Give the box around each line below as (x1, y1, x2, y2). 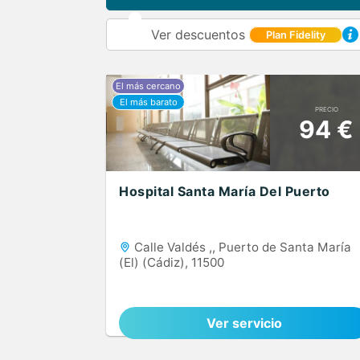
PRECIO (314, 104, 338, 113)
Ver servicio (207, 315, 282, 331)
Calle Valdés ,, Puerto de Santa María (131, 239, 351, 255)
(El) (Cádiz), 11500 (119, 255, 224, 270)
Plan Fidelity (266, 29, 325, 42)
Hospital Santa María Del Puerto (119, 183, 330, 199)
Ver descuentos (151, 27, 249, 43)
